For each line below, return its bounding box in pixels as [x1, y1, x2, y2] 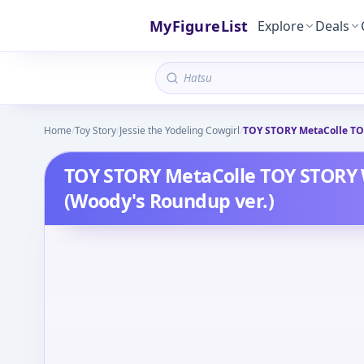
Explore [258, 16, 305, 35]
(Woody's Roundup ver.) [63, 188, 275, 214]
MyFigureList [149, 15, 249, 36]
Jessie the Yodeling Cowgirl [119, 123, 240, 137]
